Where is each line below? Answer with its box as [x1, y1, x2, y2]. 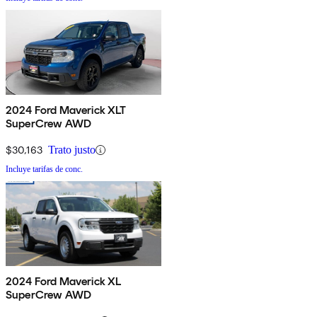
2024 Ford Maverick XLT [6, 103, 127, 117]
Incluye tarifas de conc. [6, 164, 83, 175]
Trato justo [48, 144, 96, 156]
